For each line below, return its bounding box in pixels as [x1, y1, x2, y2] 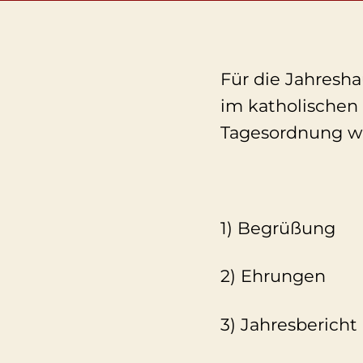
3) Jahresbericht [220, 314, 357, 335]
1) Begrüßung [220, 218, 335, 238]
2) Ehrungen [220, 266, 326, 287]
